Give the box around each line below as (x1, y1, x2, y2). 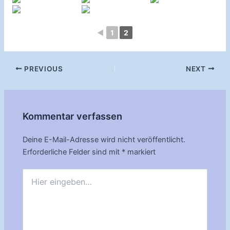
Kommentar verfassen (23, 110, 123, 122)
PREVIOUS (22, 64, 63, 73)
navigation (3, 75, 40, 85)
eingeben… (22, 179, 60, 188)
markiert (125, 147, 156, 157)
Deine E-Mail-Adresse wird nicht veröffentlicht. (23, 135, 186, 144)
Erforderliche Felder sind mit (23, 147, 122, 157)
